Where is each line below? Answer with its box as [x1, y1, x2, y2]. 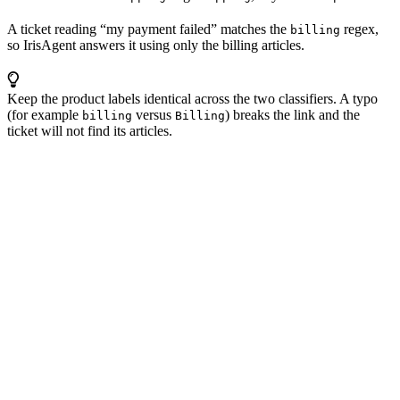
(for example [7, 107, 82, 122]
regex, [340, 21, 379, 37]
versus [132, 107, 175, 122]
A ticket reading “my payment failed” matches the [7, 21, 290, 37]
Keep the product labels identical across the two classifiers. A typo [7, 91, 378, 106]
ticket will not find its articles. [7, 123, 172, 138]
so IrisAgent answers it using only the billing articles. [7, 37, 304, 53]
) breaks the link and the [225, 107, 360, 122]
